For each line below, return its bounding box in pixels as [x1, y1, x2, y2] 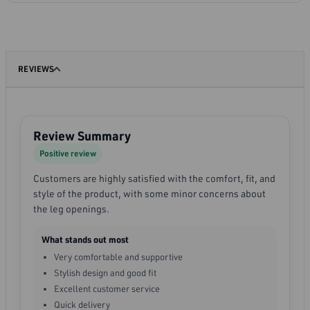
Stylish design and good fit [54, 267, 156, 279]
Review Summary [33, 127, 131, 145]
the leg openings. [33, 203, 109, 216]
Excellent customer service [54, 283, 160, 295]
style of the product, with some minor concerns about [33, 188, 266, 201]
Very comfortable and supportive [54, 251, 183, 263]
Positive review [39, 148, 96, 159]
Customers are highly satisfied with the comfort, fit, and [33, 172, 275, 185]
